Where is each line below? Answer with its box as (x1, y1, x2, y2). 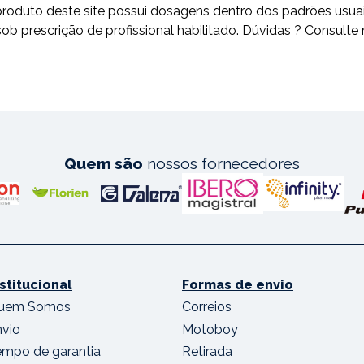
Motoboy (182, 321, 238, 337)
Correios (182, 299, 232, 315)
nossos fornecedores (143, 154, 300, 173)
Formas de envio (182, 277, 293, 293)
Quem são (64, 154, 143, 173)
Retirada (182, 343, 232, 359)
